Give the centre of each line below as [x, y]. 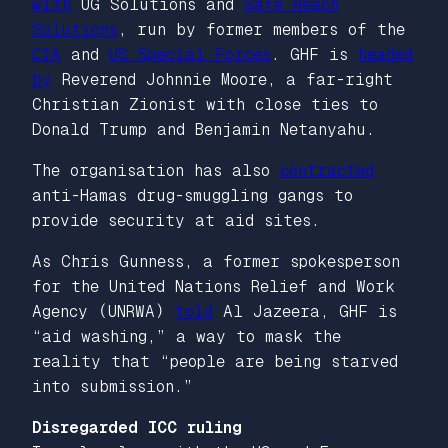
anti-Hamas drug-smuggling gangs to [192, 195]
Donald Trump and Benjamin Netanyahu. [203, 129]
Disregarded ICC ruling [137, 427]
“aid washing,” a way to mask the [186, 336]
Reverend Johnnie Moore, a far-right [222, 79]
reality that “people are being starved [215, 361]
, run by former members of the [261, 29]
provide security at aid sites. [176, 220]
